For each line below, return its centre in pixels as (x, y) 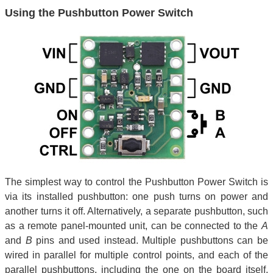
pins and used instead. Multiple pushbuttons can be (150, 241)
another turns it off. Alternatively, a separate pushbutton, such (136, 211)
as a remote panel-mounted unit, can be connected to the (133, 226)
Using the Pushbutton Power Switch (99, 13)
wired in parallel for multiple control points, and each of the (136, 255)
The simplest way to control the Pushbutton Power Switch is (136, 182)
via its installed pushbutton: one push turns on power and (136, 197)
